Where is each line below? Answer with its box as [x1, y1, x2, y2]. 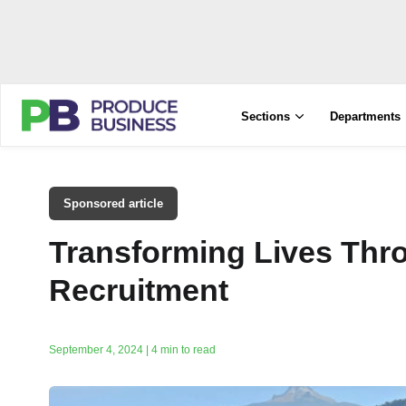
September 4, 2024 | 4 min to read [49, 343, 216, 356]
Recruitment [49, 273, 228, 307]
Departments [330, 110, 401, 123]
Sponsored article [63, 197, 163, 210]
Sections [241, 110, 291, 123]
